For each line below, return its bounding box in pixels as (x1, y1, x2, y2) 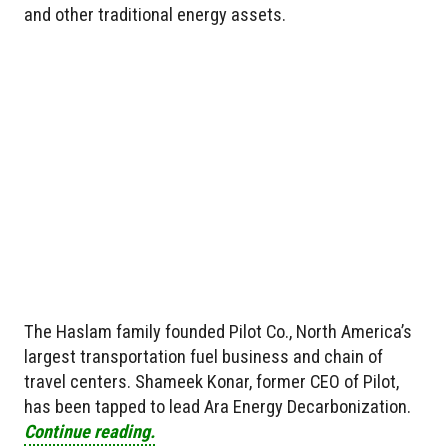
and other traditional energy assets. (24, 3, 286, 25)
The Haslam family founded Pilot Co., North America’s (24, 321, 412, 343)
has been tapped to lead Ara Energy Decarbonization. (24, 396, 411, 418)
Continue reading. (24, 421, 155, 443)
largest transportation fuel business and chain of (24, 346, 383, 368)
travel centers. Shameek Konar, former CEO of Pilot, (24, 371, 399, 393)
